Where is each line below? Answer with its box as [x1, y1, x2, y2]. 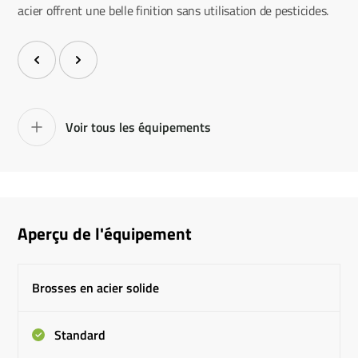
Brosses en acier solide [32, 277, 160, 297]
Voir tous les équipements [66, 117, 212, 137]
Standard [51, 324, 106, 344]
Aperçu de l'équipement [18, 220, 193, 246]
